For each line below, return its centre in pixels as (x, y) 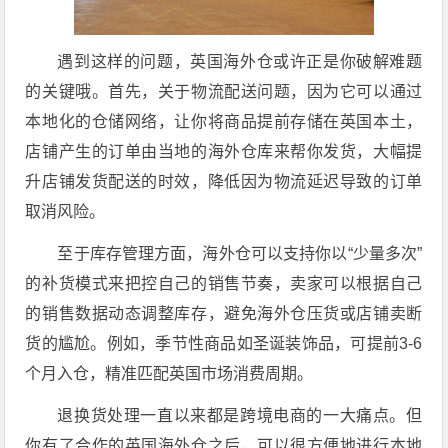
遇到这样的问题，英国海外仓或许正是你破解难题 (240, 61)
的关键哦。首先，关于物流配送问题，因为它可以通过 (224, 91)
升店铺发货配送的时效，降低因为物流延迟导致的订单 (224, 181)
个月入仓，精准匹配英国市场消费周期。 (169, 373)
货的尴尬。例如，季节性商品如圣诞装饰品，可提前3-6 (224, 343)
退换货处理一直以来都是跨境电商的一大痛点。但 (240, 415)
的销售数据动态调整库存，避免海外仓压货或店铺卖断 (224, 313)
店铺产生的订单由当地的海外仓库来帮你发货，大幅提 (224, 151)
